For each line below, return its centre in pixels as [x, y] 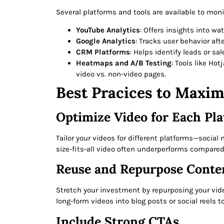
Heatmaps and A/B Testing [124, 63]
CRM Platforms [103, 52]
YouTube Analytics [108, 30]
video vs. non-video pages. [121, 74]
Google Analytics [106, 41]
